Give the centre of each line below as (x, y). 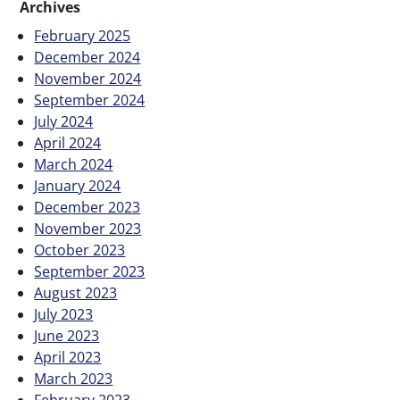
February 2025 (83, 35)
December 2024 (87, 57)
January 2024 (78, 185)
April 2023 (68, 357)
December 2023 (87, 207)
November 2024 (88, 78)
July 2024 (64, 121)
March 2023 (74, 378)
